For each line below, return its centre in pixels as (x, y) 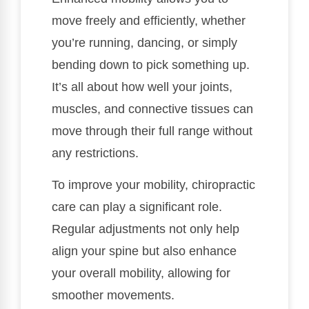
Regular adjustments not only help (146, 229)
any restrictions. (95, 153)
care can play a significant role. (137, 207)
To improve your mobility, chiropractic (153, 185)
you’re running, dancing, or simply (144, 42)
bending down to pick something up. (151, 64)
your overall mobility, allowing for (141, 273)
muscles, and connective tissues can (152, 109)
